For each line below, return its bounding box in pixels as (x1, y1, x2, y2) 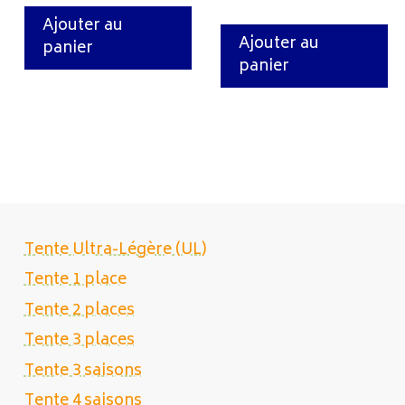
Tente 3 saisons (24, 357, 142, 385)
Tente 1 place (24, 267, 127, 295)
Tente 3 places (24, 327, 135, 355)
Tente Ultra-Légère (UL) (24, 236, 207, 264)
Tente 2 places (24, 297, 135, 325)
